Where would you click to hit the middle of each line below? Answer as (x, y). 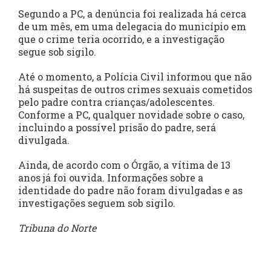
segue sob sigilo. (58, 52)
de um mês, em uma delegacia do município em (132, 27)
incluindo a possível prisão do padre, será (117, 128)
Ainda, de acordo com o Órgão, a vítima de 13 (124, 165)
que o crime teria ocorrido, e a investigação (121, 39)
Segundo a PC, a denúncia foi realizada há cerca (132, 14)
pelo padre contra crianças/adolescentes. (116, 102)
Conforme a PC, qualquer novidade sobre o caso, (131, 115)
